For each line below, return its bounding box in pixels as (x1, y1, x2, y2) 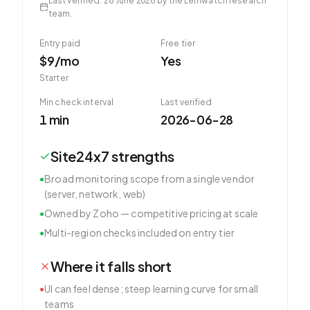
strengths (109, 147, 174, 165)
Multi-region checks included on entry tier (44, 226, 235, 239)
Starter (39, 73, 69, 83)
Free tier (161, 38, 196, 48)
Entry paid (39, 38, 81, 48)
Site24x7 (51, 147, 109, 165)
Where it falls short (51, 257, 172, 275)
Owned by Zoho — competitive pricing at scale (44, 207, 259, 219)
